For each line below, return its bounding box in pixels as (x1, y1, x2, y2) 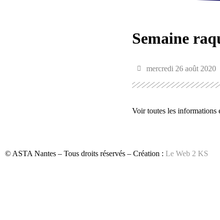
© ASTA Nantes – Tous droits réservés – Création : (5, 149, 165, 158)
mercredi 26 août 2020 (146, 64, 216, 73)
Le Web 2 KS (165, 149, 208, 158)
